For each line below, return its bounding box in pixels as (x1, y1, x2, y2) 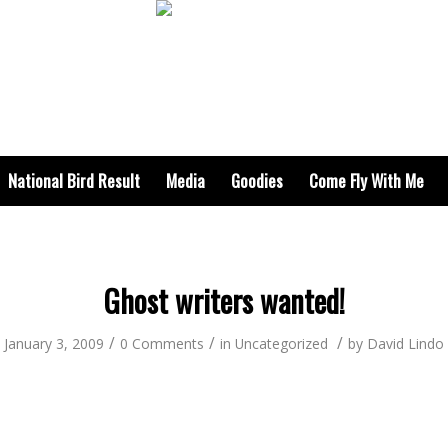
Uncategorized (235, 334, 328, 353)
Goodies (230, 168, 283, 193)
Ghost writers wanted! (103, 278, 345, 323)
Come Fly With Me (308, 168, 424, 193)
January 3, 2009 (4, 334, 104, 353)
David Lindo (367, 334, 444, 353)
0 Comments (120, 334, 204, 353)
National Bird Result (7, 168, 140, 193)
